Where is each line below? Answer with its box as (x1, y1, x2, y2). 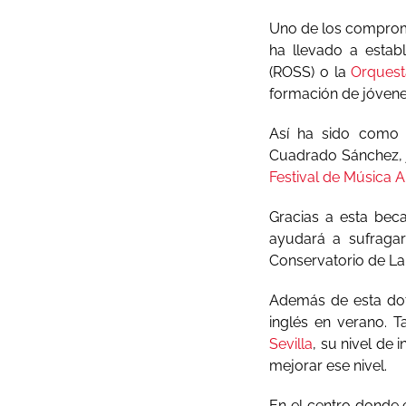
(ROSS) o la (269, 63, 352, 81)
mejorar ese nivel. (269, 357, 387, 374)
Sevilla (269, 335, 313, 353)
